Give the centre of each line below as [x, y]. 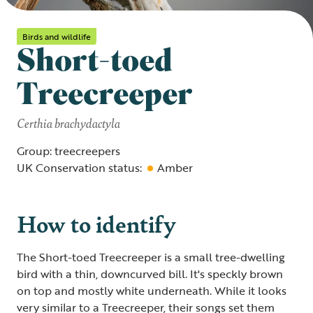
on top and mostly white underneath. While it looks [152, 291]
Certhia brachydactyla [68, 123]
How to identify [96, 223]
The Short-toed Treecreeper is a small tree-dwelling [151, 257]
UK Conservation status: [79, 168]
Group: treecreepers [68, 151]
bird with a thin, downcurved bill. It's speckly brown [150, 274]
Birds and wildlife [57, 36]
